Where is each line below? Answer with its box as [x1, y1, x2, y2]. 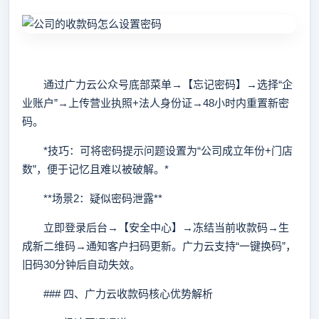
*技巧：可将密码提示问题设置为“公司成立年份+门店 [22, 145, 293, 157]
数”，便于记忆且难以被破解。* [22, 163, 169, 175]
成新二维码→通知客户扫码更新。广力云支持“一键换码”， [22, 240, 296, 252]
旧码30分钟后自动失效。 [22, 258, 140, 271]
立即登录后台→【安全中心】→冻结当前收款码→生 [22, 221, 289, 234]
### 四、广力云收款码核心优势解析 [22, 288, 213, 300]
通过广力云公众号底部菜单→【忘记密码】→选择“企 [22, 78, 293, 90]
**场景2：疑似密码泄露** [22, 192, 162, 204]
